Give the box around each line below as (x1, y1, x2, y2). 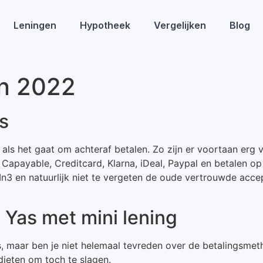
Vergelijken (153, 19, 206, 31)
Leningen (13, 19, 56, 31)
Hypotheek (79, 19, 130, 31)
